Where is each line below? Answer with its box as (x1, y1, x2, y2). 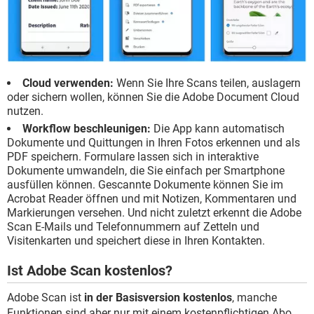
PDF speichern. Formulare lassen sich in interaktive (7, 149, 259, 163)
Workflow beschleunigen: (22, 121, 151, 135)
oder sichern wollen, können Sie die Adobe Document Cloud (7, 90, 299, 104)
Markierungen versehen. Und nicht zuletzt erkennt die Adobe (7, 205, 301, 219)
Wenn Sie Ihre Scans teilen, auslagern (114, 76, 301, 90)
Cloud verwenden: (22, 76, 114, 90)
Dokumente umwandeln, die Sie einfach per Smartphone (7, 163, 285, 177)
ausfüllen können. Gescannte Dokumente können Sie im (7, 177, 283, 191)
